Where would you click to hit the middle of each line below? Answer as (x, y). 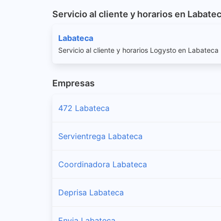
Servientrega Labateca (100, 136)
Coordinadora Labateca (103, 164)
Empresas (74, 83)
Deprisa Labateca (91, 192)
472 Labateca (84, 108)
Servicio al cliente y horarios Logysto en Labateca (138, 50)
